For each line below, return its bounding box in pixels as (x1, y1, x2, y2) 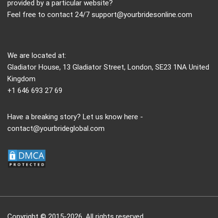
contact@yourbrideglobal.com (7, 124, 105, 133)
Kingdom (7, 74, 36, 84)
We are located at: (7, 51, 66, 60)
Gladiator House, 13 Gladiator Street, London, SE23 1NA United (7, 63, 209, 72)
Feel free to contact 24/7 (7, 10, 91, 19)
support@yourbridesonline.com (91, 10, 192, 19)
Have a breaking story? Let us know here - (7, 112, 143, 122)
